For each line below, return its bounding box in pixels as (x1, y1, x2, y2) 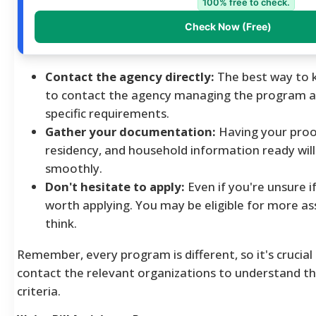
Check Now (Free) (184, 20, 272, 32)
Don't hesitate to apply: (45, 178, 185, 195)
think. (45, 214, 77, 231)
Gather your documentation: (45, 123, 216, 140)
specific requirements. (45, 104, 169, 121)
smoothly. (45, 159, 102, 176)
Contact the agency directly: (45, 68, 214, 85)
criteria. (17, 282, 61, 299)
